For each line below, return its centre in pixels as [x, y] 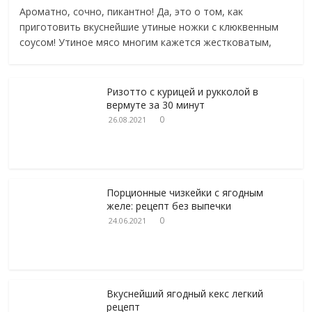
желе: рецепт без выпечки [169, 205]
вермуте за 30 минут [156, 104]
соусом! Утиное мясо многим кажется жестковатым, [146, 42]
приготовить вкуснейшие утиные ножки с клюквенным [149, 26]
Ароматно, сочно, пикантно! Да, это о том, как [132, 11]
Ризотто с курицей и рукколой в [183, 91]
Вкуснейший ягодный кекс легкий [185, 293]
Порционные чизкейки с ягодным [185, 192]
